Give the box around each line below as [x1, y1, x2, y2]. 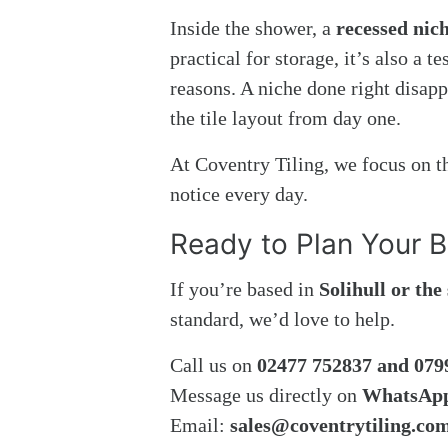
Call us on [170, 354, 257, 377]
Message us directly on [170, 384, 362, 407]
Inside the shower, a [170, 17, 336, 40]
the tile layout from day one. [170, 107, 401, 130]
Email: [170, 414, 230, 437]
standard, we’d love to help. [170, 308, 395, 331]
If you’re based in [170, 278, 319, 301]
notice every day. [170, 183, 308, 206]
